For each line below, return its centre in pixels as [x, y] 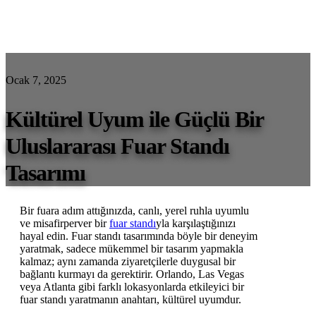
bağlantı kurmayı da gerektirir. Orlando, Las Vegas [132, 274]
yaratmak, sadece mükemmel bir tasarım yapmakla [132, 249]
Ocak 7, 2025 [36, 80]
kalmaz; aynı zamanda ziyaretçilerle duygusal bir [128, 262]
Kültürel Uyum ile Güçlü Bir [134, 119]
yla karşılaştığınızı [196, 224]
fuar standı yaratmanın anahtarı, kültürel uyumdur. [130, 300]
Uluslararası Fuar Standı [117, 146]
